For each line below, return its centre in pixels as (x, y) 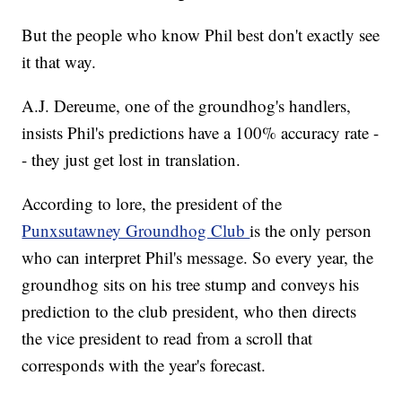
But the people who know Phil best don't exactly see (201, 35)
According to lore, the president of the (152, 204)
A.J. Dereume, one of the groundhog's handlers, (187, 106)
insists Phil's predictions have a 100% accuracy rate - (201, 133)
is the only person (311, 231)
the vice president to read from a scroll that (167, 338)
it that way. (59, 62)
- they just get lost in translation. (131, 160)
